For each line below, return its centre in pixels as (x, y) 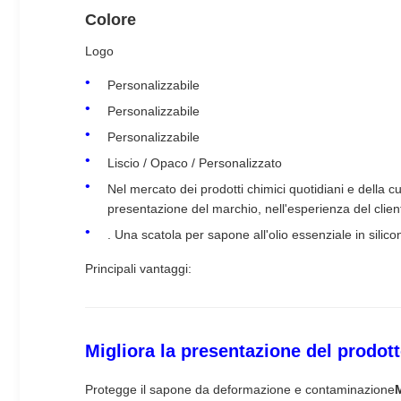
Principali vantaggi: (138, 269)
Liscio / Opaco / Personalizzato (195, 163)
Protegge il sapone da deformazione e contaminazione (240, 390)
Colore (111, 19)
